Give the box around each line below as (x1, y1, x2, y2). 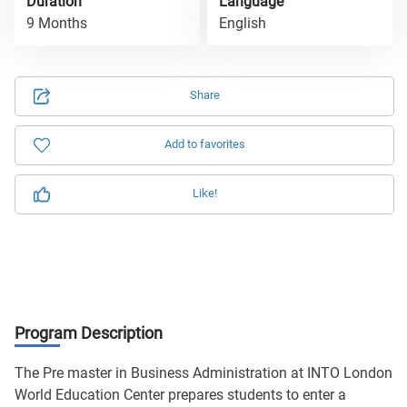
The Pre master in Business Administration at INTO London (15, 364, 392, 382)
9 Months (26, 15, 87, 32)
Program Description (15, 323, 163, 342)
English (219, 15, 266, 32)
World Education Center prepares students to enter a (15, 386, 346, 403)
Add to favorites (164, 137, 245, 151)
